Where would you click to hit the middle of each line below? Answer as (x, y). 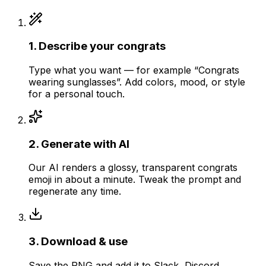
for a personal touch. (77, 94)
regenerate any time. (75, 191)
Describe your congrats (102, 46)
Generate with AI (85, 144)
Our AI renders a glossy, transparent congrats (133, 168)
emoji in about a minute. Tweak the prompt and (135, 180)
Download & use (84, 242)
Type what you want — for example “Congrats (134, 70)
